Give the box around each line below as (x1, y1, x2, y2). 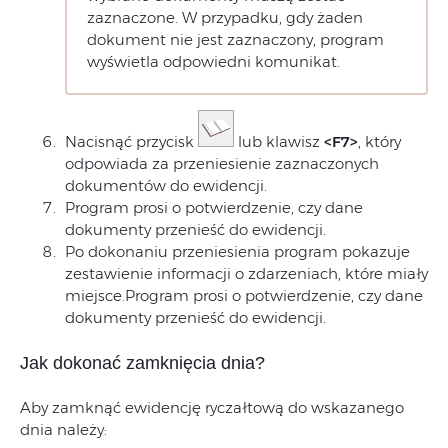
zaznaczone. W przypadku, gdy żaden (87, 8, 363, 28)
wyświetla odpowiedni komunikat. (87, 52, 340, 72)
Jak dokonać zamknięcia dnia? (20, 353, 265, 374)
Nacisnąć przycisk (65, 132, 198, 152)
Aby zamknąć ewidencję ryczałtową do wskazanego (20, 398, 404, 418)
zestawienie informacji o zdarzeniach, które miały (65, 264, 428, 284)
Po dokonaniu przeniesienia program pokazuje (65, 242, 410, 262)
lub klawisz (234, 132, 324, 152)
